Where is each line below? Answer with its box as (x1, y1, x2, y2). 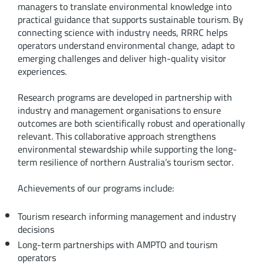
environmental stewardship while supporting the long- (17, 140, 237, 159)
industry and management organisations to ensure (17, 101, 221, 120)
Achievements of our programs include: (17, 179, 174, 197)
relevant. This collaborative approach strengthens (17, 127, 216, 146)
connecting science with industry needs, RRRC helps (17, 24, 227, 42)
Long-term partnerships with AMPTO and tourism (17, 236, 217, 254)
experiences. (17, 62, 67, 81)
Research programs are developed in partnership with (17, 88, 232, 107)
